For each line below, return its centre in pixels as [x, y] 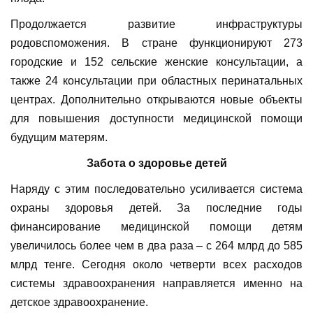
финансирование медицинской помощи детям [156, 227]
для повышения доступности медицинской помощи [156, 119]
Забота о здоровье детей [156, 163]
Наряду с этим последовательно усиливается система [156, 189]
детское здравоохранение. [79, 303]
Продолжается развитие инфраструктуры [156, 24]
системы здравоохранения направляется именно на [156, 284]
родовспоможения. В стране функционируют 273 [156, 43]
